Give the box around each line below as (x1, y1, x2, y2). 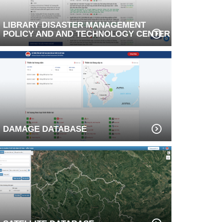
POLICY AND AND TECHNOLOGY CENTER (3, 29, 170, 39)
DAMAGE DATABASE (3, 124, 87, 134)
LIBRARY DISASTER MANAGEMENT (3, 20, 146, 30)
